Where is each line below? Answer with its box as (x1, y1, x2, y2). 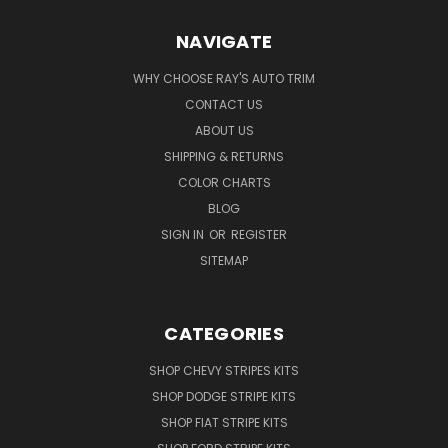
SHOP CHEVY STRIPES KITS (149, 361, 299, 379)
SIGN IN (161, 225, 207, 243)
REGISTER (231, 225, 287, 243)
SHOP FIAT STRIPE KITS (160, 413, 288, 431)
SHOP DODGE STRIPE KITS (152, 387, 296, 405)
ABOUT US (194, 121, 254, 139)
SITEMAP (200, 251, 248, 269)
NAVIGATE (176, 28, 272, 54)
